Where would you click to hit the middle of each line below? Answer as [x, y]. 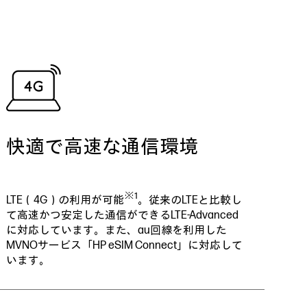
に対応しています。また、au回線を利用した [117, 231]
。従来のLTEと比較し [190, 200]
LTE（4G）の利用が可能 [65, 200]
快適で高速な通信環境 [102, 147]
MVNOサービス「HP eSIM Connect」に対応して [125, 246]
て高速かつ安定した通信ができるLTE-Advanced [123, 216]
